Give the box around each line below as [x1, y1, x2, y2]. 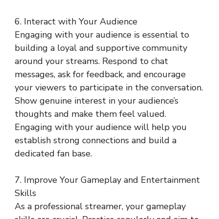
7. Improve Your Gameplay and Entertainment [15, 174, 200, 186]
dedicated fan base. [15, 148, 92, 159]
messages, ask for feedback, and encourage [15, 68, 186, 80]
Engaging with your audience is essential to [15, 29, 189, 41]
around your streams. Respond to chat [15, 55, 168, 67]
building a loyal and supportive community [15, 42, 187, 54]
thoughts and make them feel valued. [15, 108, 166, 120]
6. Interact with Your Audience [15, 16, 137, 27]
